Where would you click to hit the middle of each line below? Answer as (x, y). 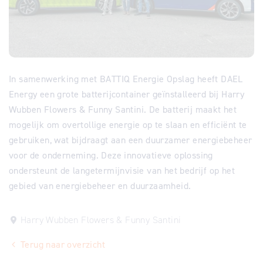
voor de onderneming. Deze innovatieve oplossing (111, 155)
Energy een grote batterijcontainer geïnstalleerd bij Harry (127, 94)
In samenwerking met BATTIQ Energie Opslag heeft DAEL (126, 79)
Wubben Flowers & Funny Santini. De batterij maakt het (123, 109)
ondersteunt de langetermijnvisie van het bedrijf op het (122, 170)
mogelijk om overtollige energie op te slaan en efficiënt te (128, 124)
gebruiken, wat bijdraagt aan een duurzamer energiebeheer (131, 140)
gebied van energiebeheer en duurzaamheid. (100, 186)
